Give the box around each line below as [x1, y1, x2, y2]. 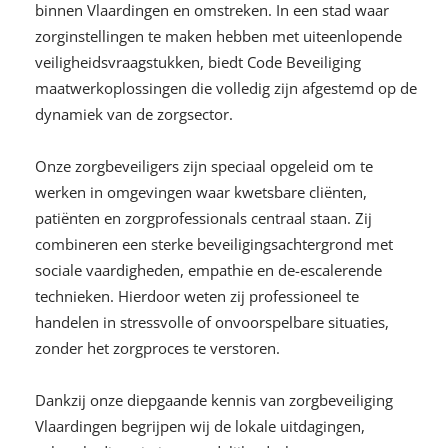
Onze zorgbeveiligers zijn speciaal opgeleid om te [35, 155, 373, 176]
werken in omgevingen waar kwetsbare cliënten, [35, 181, 367, 202]
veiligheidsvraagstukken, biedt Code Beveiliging [35, 51, 361, 72]
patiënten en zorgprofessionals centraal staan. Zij [35, 207, 372, 228]
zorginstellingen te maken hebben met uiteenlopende [35, 25, 402, 46]
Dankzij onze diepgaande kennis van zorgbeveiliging [35, 389, 393, 410]
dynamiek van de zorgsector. [35, 103, 233, 124]
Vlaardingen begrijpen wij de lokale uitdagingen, [35, 415, 365, 436]
